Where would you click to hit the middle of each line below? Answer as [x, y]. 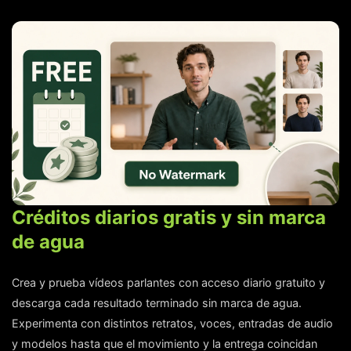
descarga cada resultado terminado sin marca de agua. [157, 302]
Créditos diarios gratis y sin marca [169, 217]
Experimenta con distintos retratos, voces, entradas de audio [172, 323]
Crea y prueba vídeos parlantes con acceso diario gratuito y [168, 282]
